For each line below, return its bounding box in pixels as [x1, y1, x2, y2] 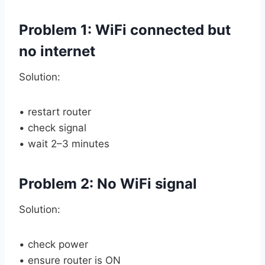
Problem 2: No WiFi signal [19, 174, 197, 192]
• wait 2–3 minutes [19, 137, 109, 150]
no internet [19, 42, 95, 60]
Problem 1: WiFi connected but [19, 21, 231, 38]
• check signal [19, 121, 86, 134]
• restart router [19, 105, 91, 118]
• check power [19, 238, 88, 250]
